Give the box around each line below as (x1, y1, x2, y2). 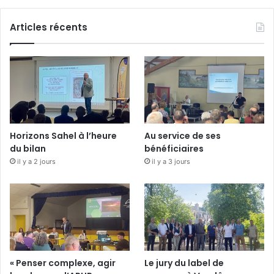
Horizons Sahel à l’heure (10, 130, 117, 143)
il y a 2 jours (17, 157, 56, 166)
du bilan (10, 143, 46, 155)
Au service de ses (144, 130, 221, 143)
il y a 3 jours (152, 157, 191, 166)
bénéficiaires (144, 143, 204, 155)
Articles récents (10, 20, 87, 34)
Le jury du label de (144, 257, 224, 270)
